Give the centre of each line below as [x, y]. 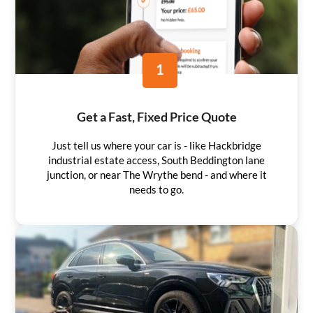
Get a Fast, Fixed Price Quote [156, 116]
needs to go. [156, 189]
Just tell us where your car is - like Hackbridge [156, 145]
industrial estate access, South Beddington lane [156, 160]
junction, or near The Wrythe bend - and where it [156, 174]
